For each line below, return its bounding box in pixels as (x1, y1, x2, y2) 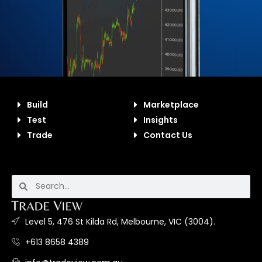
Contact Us (143, 129, 192, 141)
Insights (143, 113, 178, 126)
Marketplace (143, 98, 199, 111)
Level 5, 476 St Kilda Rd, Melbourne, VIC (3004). (25, 216, 215, 228)
